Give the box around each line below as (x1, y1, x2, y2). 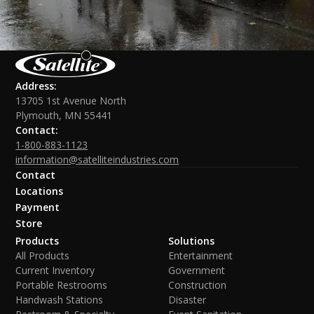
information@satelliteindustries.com (15, 152, 179, 166)
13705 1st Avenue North (15, 93, 127, 107)
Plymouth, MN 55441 (15, 108, 113, 122)
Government (168, 263, 225, 277)
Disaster (168, 292, 206, 306)
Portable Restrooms (15, 278, 108, 292)
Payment (15, 200, 60, 214)
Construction (168, 278, 226, 292)
